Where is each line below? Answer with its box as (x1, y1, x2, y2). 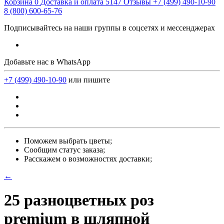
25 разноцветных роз (4, 191, 154, 209)
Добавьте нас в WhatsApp (4, 57, 90, 66)
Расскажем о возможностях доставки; (24, 154, 152, 163)
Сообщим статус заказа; (24, 145, 105, 154)
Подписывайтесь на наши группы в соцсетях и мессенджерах (4, 23, 215, 32)
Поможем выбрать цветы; (24, 136, 112, 145)
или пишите (68, 75, 110, 84)
